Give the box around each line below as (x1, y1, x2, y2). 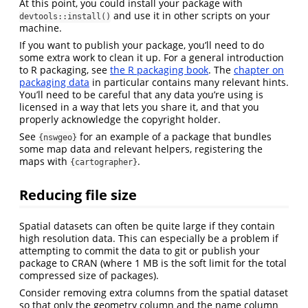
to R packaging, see (19, 63, 110, 76)
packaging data (19, 75, 89, 89)
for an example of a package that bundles (77, 129, 272, 143)
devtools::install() (19, 11, 111, 21)
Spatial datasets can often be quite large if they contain (19, 219, 275, 233)
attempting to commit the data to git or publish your (19, 244, 260, 258)
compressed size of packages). (19, 269, 159, 283)
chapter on (234, 63, 284, 76)
